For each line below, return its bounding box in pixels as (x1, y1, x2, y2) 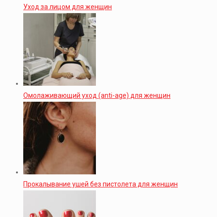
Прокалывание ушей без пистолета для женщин (23, 180, 178, 188)
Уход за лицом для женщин (23, 2, 112, 11)
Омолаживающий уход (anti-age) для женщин (23, 91, 170, 99)
